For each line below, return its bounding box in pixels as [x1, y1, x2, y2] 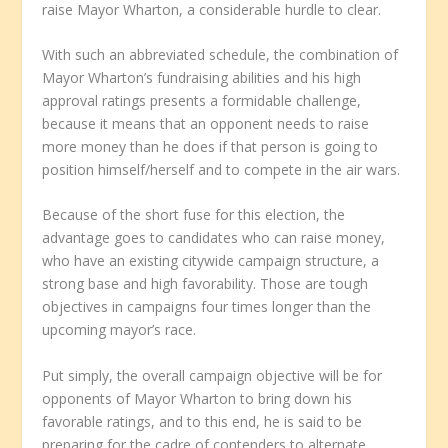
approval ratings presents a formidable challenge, [42, 90, 362, 110]
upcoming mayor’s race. [42, 320, 197, 340]
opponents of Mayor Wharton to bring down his [42, 388, 353, 408]
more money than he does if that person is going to [42, 136, 379, 156]
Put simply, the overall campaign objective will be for [42, 365, 383, 385]
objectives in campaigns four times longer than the [42, 297, 372, 317]
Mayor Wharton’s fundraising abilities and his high [42, 67, 362, 87]
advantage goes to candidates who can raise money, [42, 228, 386, 248]
